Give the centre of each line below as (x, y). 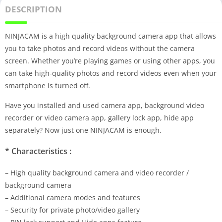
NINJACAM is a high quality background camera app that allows (111, 36)
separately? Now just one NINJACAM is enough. (83, 130)
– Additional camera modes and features (73, 197)
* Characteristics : (38, 151)
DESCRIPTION (33, 9)
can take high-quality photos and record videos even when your (111, 73)
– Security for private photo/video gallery (72, 210)
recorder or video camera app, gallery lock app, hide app (99, 117)
